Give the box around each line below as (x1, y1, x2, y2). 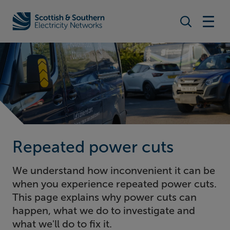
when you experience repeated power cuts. (12, 178, 217, 190)
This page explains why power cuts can (12, 191, 197, 204)
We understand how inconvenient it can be (12, 164, 215, 177)
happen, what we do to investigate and (12, 204, 195, 217)
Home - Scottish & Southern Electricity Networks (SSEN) (12, 22, 222, 32)
